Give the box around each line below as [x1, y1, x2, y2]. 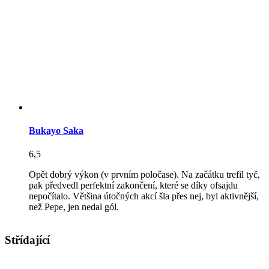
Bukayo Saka [29, 125, 83, 136]
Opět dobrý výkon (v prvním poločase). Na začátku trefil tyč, [29, 169, 260, 180]
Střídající [5, 234, 50, 247]
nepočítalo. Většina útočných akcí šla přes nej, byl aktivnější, [29, 191, 259, 202]
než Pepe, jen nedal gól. [29, 202, 119, 213]
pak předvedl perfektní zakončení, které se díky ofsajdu [29, 180, 238, 191]
